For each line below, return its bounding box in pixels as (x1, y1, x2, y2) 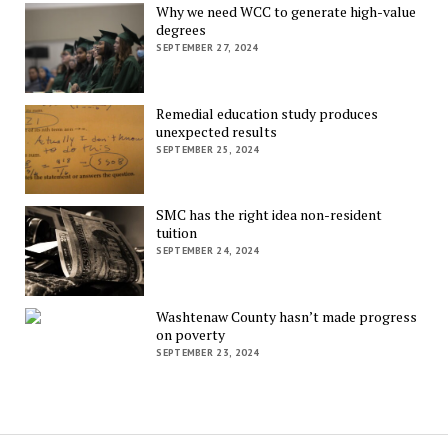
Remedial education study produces (156, 103, 379, 123)
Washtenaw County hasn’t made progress (156, 307, 418, 327)
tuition (156, 223, 198, 243)
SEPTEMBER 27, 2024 (156, 41, 259, 55)
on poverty (156, 325, 226, 345)
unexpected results (156, 121, 278, 141)
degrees (156, 20, 207, 40)
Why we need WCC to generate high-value (156, 2, 417, 22)
